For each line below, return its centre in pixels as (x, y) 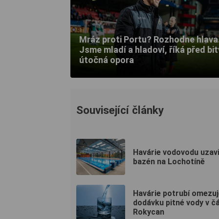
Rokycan (149, 212)
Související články (120, 110)
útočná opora (107, 60)
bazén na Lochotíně (169, 161)
